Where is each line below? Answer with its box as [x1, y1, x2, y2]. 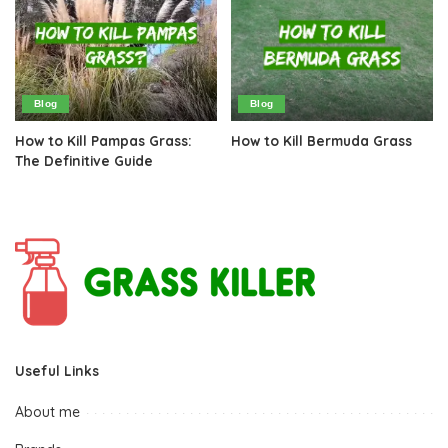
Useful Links [15, 361, 99, 379]
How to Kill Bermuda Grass [231, 131, 412, 149]
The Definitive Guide [15, 151, 153, 169]
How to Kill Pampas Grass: [15, 131, 192, 149]
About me [15, 402, 80, 421]
